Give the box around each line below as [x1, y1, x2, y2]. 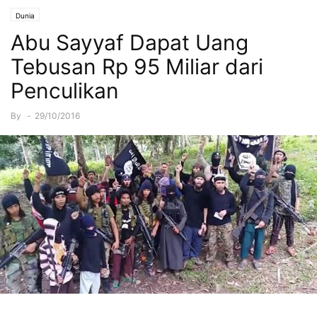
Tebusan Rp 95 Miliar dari [11, 54, 263, 80]
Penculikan [11, 78, 119, 104]
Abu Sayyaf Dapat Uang [11, 30, 248, 56]
